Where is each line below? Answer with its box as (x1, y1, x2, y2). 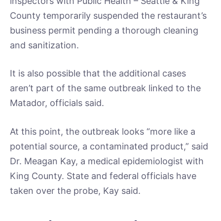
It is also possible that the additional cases (10, 68, 186, 79)
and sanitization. (10, 39, 79, 50)
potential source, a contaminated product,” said (10, 141, 208, 151)
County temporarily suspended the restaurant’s (10, 10, 207, 21)
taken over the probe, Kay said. (10, 185, 141, 196)
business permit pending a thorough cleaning (10, 25, 198, 36)
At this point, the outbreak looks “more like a (10, 126, 195, 137)
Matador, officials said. (10, 98, 104, 109)
